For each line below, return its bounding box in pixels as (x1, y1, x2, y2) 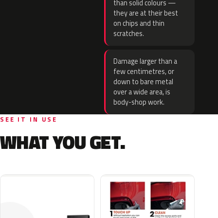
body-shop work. (113, 97, 164, 108)
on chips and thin (113, 18, 164, 29)
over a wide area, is (113, 87, 170, 97)
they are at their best (113, 8, 178, 18)
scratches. (113, 28, 144, 39)
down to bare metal (113, 76, 173, 87)
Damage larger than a (113, 56, 177, 67)
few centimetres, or (113, 66, 174, 77)
